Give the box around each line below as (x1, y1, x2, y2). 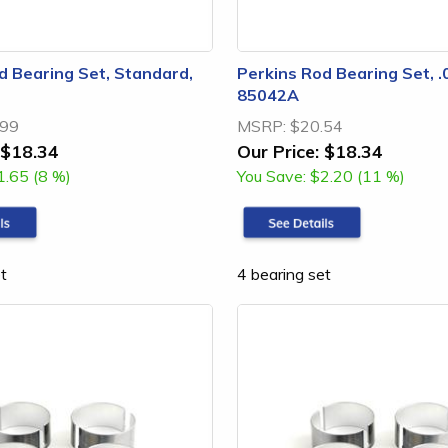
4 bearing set (237, 263, 331, 284)
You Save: (237, 166, 306, 186)
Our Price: (237, 140, 319, 162)
